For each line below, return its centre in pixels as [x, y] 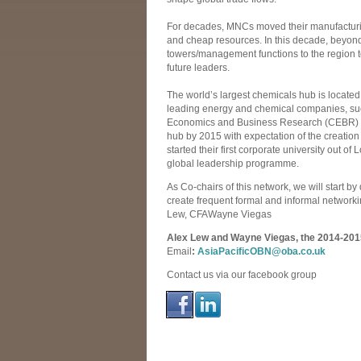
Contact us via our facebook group [243, 275]
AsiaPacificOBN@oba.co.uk [261, 252]
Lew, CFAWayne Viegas [224, 215]
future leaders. [198, 68]
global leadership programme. [233, 164]
